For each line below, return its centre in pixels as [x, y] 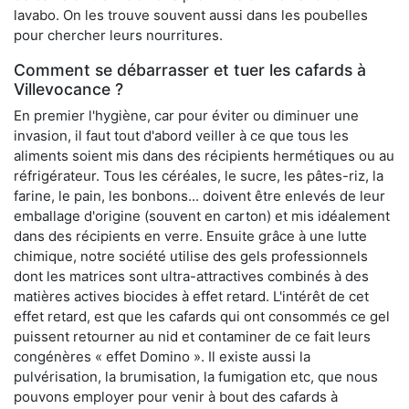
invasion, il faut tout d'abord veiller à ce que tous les [181, 136]
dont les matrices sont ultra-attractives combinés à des [191, 277]
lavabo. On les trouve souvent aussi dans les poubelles [191, 16]
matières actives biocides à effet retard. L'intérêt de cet [191, 297]
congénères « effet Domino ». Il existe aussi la [162, 357]
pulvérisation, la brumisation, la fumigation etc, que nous [196, 377]
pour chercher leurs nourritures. [118, 36]
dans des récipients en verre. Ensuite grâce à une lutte [190, 236]
